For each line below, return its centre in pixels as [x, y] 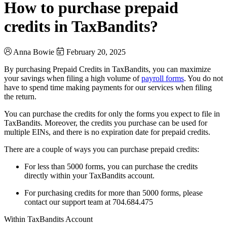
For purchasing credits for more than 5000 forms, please [113, 193]
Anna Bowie [34, 52]
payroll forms [163, 78]
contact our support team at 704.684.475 [89, 202]
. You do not [203, 78]
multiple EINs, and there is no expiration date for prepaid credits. [107, 132]
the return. [20, 96]
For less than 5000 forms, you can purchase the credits [111, 166]
